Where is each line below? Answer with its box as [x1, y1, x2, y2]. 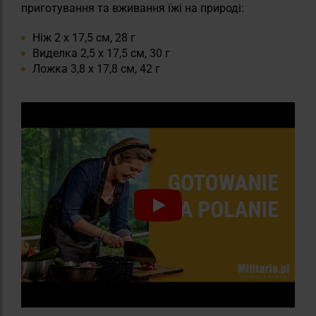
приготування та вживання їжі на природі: [21, 1, 244, 16]
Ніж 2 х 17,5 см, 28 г [32, 31, 135, 45]
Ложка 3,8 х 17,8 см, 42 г [32, 62, 160, 76]
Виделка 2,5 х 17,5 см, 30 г [32, 47, 170, 61]
